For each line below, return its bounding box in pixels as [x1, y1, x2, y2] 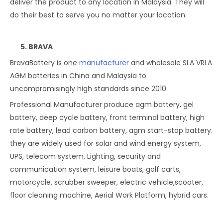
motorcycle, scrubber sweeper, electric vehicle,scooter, [10, 177, 203, 187]
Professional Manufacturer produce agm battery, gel [10, 99, 194, 110]
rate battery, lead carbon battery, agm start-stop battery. [10, 125, 213, 135]
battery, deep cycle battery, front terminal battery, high [10, 112, 205, 122]
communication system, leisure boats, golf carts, [10, 164, 181, 174]
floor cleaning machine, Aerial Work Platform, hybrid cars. [10, 190, 209, 200]
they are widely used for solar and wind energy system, [10, 138, 201, 148]
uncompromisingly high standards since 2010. [10, 83, 168, 94]
